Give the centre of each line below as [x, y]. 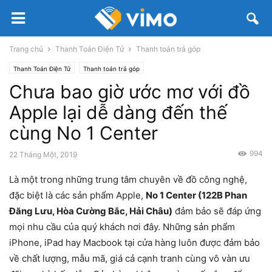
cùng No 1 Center [83, 133]
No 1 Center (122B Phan [196, 195]
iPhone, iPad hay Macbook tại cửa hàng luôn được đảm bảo [134, 243]
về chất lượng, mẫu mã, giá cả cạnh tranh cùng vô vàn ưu [130, 258]
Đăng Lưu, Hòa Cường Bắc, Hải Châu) [91, 211]
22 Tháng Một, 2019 [43, 155]
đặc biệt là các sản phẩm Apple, [77, 195]
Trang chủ [26, 49]
